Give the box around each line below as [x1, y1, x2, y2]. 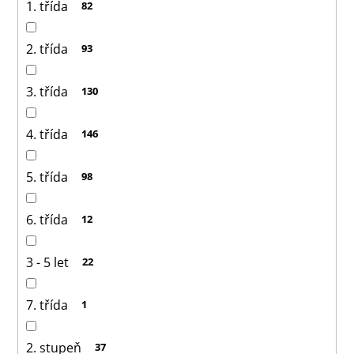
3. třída [26, 82, 68, 100]
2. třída [26, 40, 68, 58]
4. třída [26, 125, 68, 143]
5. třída [26, 168, 68, 186]
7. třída [26, 296, 68, 314]
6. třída [26, 210, 68, 228]
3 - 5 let [26, 253, 69, 271]
